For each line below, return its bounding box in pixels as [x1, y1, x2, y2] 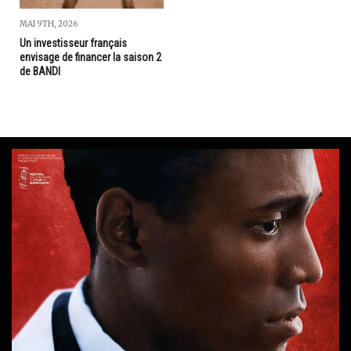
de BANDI [20, 65, 60, 78]
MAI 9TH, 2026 [20, 19, 78, 30]
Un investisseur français [20, 37, 127, 50]
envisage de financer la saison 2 [20, 51, 161, 64]
